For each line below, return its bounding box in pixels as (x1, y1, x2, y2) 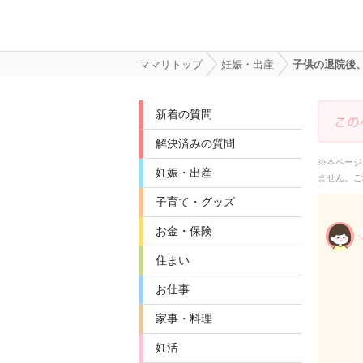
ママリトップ (139, 58, 203, 70)
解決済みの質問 (156, 137, 235, 150)
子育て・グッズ (156, 195, 235, 208)
